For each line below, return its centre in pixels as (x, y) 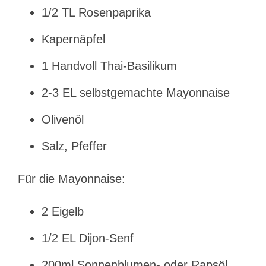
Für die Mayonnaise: (71, 179)
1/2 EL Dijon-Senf (87, 238)
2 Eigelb (62, 211)
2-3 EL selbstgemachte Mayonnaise (135, 93)
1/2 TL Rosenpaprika (96, 12)
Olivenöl (62, 119)
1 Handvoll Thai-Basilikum (109, 66)
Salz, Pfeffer (74, 146)
